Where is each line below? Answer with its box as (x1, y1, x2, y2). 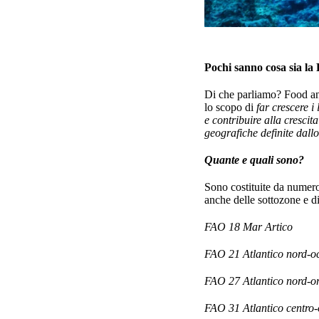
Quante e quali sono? (204, 154, 304, 166)
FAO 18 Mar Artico (204, 221, 293, 233)
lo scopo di (204, 101, 256, 113)
